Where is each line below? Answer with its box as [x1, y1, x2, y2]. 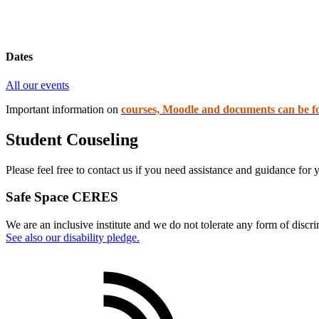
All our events [6, 78, 69, 91]
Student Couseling [6, 130, 138, 149]
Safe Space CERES [6, 189, 118, 205]
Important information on [6, 103, 121, 115]
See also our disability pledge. [6, 231, 140, 244]
